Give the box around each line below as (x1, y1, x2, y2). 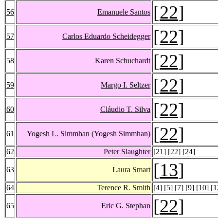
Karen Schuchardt (95, 56, 150, 65)
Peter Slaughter (104, 147, 150, 156)
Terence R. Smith (97, 183, 150, 192)
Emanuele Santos (97, 7, 150, 16)
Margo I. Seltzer (101, 80, 150, 89)
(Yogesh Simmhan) (90, 129, 150, 138)
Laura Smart (112, 165, 150, 174)
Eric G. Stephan (101, 201, 150, 210)
